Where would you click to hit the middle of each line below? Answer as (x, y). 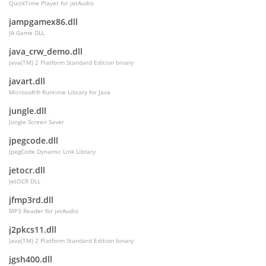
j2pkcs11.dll (33, 229)
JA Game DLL (27, 33)
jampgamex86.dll (43, 22)
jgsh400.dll (31, 259)
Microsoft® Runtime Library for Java (60, 92)
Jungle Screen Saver (37, 122)
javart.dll (27, 81)
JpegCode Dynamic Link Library (52, 151)
